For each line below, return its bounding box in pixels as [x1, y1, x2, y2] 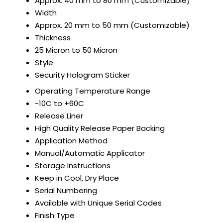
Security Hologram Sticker [35, 70, 130, 81]
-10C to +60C [35, 98, 84, 109]
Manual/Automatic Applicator [35, 148, 145, 159]
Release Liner [35, 111, 83, 121]
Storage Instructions [35, 160, 111, 171]
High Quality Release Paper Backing [35, 123, 165, 134]
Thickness [35, 32, 71, 43]
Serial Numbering [35, 185, 97, 196]
